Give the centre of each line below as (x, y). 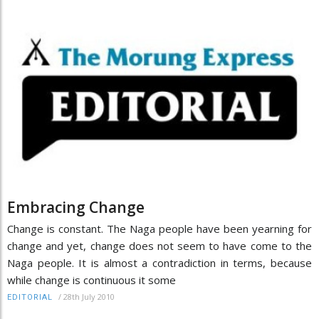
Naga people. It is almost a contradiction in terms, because (159, 263)
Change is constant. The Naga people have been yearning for (159, 229)
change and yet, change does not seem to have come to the (159, 246)
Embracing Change (76, 208)
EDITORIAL (30, 298)
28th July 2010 (89, 297)
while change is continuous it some (91, 280)
